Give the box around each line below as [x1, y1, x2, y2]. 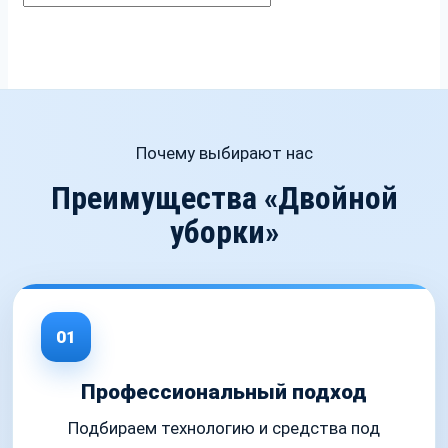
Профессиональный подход [81, 380, 367, 405]
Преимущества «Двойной [50, 179, 398, 218]
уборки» [169, 213, 279, 252]
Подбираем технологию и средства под [68, 418, 380, 439]
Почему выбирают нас [135, 143, 313, 164]
